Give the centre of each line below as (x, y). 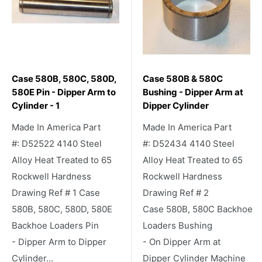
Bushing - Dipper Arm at (193, 92)
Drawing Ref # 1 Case (56, 192)
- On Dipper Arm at (182, 242)
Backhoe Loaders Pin (55, 225)
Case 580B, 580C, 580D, (64, 78)
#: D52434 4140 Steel (189, 143)
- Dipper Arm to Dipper (59, 242)
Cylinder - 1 (36, 105)
